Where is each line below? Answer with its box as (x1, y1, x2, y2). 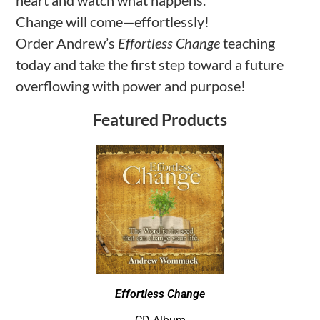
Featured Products (93, 109, 227, 130)
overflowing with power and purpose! (16, 77, 246, 95)
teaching (220, 34, 276, 52)
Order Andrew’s (16, 34, 119, 52)
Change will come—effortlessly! (16, 13, 210, 31)
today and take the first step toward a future (16, 56, 284, 74)
